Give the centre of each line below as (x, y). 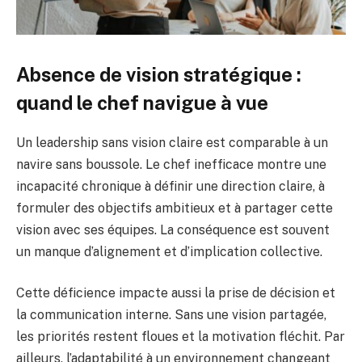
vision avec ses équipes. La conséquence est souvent (173, 229)
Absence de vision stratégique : (159, 74)
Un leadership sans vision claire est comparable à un (172, 142)
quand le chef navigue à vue (142, 102)
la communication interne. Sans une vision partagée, (171, 315)
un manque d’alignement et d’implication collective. (169, 251)
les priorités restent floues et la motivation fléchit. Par (181, 337)
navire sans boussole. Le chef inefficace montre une (171, 164)
